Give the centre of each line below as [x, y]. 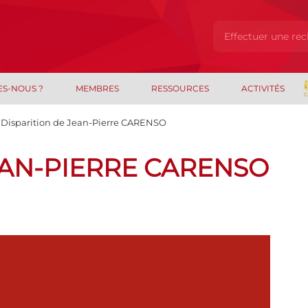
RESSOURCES [180, 88]
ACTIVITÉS [263, 88]
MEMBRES [98, 88]
